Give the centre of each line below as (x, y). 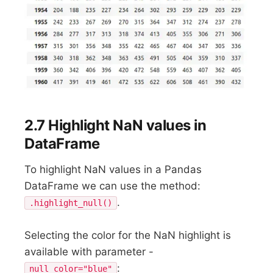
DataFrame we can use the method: (113, 186)
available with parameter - (89, 252)
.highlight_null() (71, 203)
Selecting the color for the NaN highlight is (128, 236)
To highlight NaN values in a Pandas (113, 170)
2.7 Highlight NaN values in (115, 126)
